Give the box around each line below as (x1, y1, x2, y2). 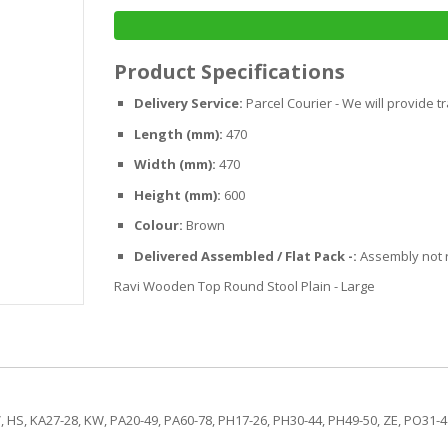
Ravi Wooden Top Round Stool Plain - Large (114, 277, 375, 296)
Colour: (134, 216, 183, 235)
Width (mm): (134, 155, 216, 174)
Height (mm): (134, 185, 221, 204)
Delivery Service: (134, 94, 243, 113)
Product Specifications (114, 58, 345, 86)
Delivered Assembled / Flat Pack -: (134, 246, 357, 265)
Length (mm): (134, 124, 223, 143)
